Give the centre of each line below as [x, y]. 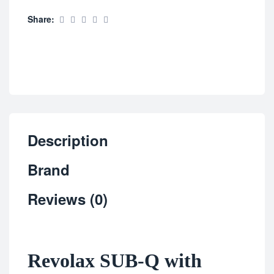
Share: [41, 19]
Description [68, 140]
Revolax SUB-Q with [115, 261]
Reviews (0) [68, 199]
